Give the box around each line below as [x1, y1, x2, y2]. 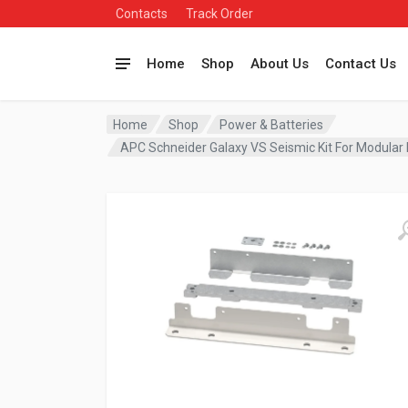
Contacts [116, 6, 168, 21]
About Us [250, 56, 309, 72]
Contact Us [325, 56, 396, 72]
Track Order [186, 6, 253, 21]
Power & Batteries [219, 117, 324, 132]
